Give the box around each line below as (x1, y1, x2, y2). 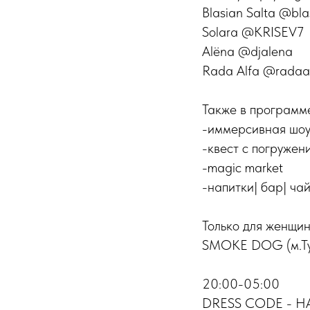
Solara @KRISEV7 (202, 23, 304, 40)
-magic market (202, 158, 283, 176)
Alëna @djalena (202, 42, 293, 60)
